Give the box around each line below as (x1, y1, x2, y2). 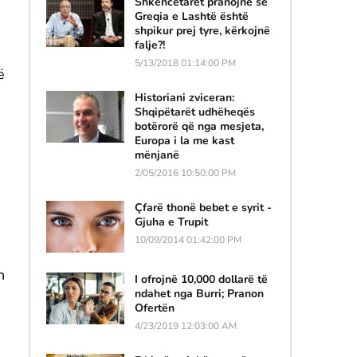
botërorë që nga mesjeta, (134, 118, 264, 134)
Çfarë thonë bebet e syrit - (134, 199, 272, 215)
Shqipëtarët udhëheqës (134, 104, 255, 120)
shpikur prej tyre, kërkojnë (134, 22, 270, 38)
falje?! (134, 37, 165, 53)
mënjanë (134, 147, 179, 163)
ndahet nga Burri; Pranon (134, 285, 264, 301)
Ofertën (134, 300, 175, 316)
